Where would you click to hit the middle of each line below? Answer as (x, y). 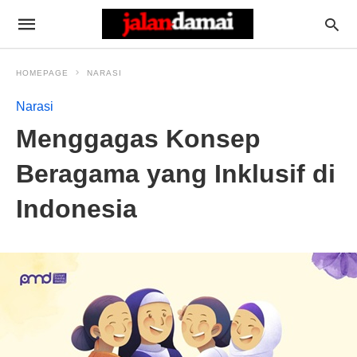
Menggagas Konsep (138, 139)
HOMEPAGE (42, 73)
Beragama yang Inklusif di (176, 174)
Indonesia (76, 209)
